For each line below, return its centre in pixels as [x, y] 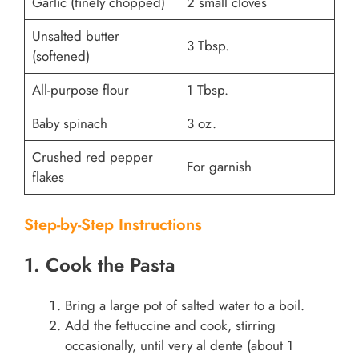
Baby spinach [69, 123]
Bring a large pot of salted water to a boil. [185, 305]
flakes [48, 177]
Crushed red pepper [92, 157]
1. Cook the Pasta [100, 264]
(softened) [61, 56]
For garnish [219, 167]
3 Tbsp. [208, 46]
